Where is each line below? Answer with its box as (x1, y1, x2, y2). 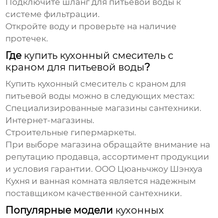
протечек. (5, 34, 49, 44)
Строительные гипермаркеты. (5, 127, 137, 138)
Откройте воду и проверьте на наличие (5, 21, 177, 32)
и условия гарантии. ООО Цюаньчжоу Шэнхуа (5, 164, 203, 174)
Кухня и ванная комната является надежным (5, 176, 196, 186)
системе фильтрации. (5, 9, 100, 19)
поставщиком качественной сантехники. (5, 188, 182, 199)
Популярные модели (5, 204, 116, 217)
